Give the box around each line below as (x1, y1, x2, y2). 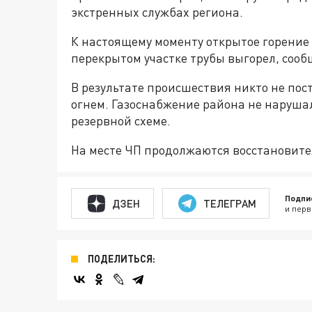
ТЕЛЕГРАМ (203, 196, 256, 210)
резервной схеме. (71, 113, 171, 128)
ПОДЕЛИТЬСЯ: (88, 253, 155, 265)
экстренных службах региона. (71, 4, 243, 19)
